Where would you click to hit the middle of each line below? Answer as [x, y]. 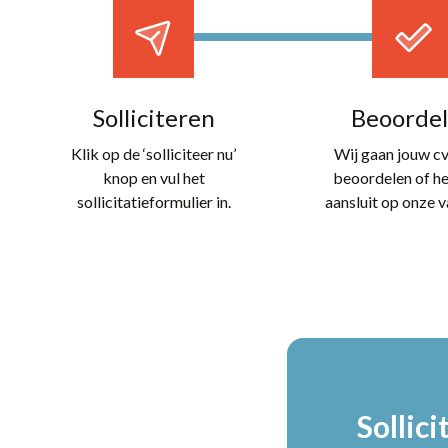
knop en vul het [153, 177]
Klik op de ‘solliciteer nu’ [154, 153]
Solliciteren [153, 117]
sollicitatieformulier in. [153, 201]
